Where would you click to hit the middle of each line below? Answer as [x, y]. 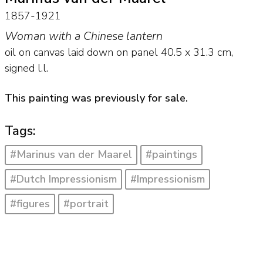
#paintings [172, 155]
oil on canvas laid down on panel [81, 53]
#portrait [86, 203]
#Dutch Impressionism [63, 179]
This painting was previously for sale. [96, 98]
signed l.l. [26, 68]
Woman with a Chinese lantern [83, 36]
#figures [30, 203]
